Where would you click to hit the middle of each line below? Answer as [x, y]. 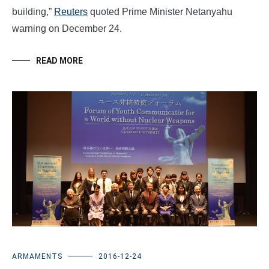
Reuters [71, 12]
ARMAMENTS [37, 257]
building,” [33, 12]
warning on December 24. [67, 29]
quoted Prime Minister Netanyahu [160, 12]
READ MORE [59, 61]
